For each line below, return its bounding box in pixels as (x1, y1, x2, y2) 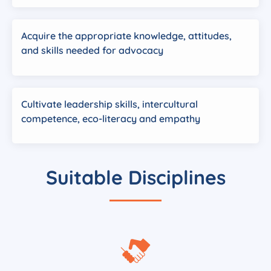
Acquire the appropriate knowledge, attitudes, (21, 30, 232, 42)
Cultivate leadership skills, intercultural (21, 97, 198, 110)
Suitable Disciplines (45, 165, 226, 190)
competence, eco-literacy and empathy (21, 112, 200, 125)
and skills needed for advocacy (21, 44, 163, 57)
